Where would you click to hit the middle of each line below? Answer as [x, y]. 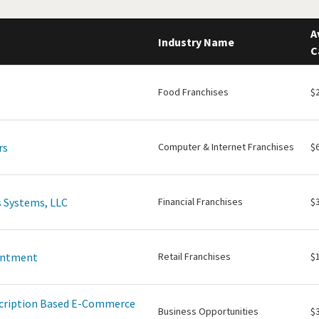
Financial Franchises [200, 202]
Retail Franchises [194, 256]
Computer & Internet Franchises [226, 147]
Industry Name [196, 42]
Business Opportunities [208, 311]
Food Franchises [193, 92]
